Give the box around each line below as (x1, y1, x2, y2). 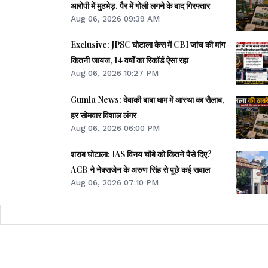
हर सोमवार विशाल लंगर (71, 109, 136, 121)
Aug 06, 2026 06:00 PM (71, 123, 160, 133)
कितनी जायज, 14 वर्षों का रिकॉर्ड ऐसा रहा (71, 54, 188, 66)
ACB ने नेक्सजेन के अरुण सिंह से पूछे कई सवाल (71, 163, 210, 175)
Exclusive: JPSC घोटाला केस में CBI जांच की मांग (71, 39, 225, 51)
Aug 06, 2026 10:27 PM (71, 68, 159, 78)
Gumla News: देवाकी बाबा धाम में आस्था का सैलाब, (71, 93, 224, 105)
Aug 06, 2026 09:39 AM (71, 14, 160, 24)
